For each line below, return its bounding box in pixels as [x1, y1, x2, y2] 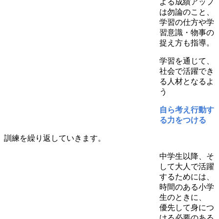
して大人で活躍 [159, 162, 214, 171]
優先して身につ [159, 203, 214, 212]
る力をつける [159, 115, 206, 124]
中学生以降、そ [159, 152, 214, 160]
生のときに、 [159, 193, 206, 201]
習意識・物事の [159, 28, 214, 37]
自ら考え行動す [159, 105, 214, 114]
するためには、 [159, 172, 214, 181]
